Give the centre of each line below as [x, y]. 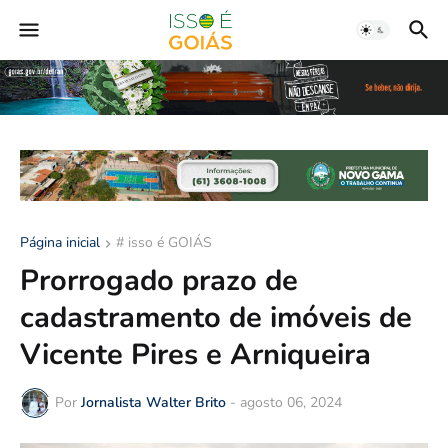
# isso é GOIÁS [164, 242]
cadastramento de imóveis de [216, 317]
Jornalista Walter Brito [153, 403]
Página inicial [60, 242]
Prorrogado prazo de [159, 280]
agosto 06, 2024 [291, 403]
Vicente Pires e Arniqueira [195, 354]
